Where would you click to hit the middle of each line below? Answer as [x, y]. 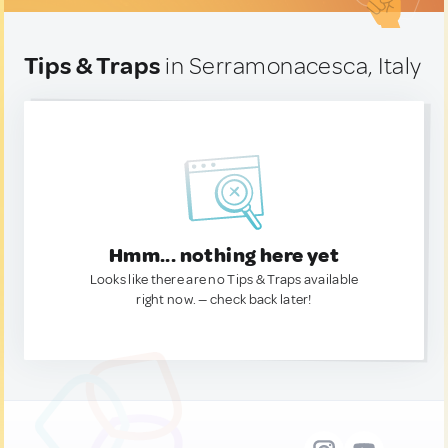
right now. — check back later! [224, 299]
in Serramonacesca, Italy [291, 66]
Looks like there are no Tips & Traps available [224, 279]
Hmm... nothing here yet [224, 255]
